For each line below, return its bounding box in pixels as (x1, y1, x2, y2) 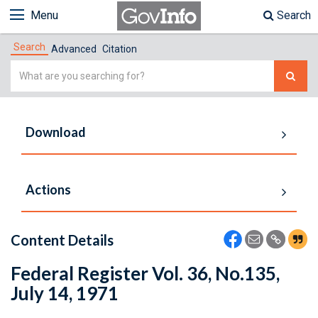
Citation (102, 43, 137, 55)
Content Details (11, 231, 114, 248)
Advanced (51, 43, 97, 55)
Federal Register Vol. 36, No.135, (11, 262, 280, 285)
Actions (26, 182, 71, 197)
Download (26, 124, 86, 140)
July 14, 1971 (11, 282, 119, 305)
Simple (10, 62, 46, 75)
